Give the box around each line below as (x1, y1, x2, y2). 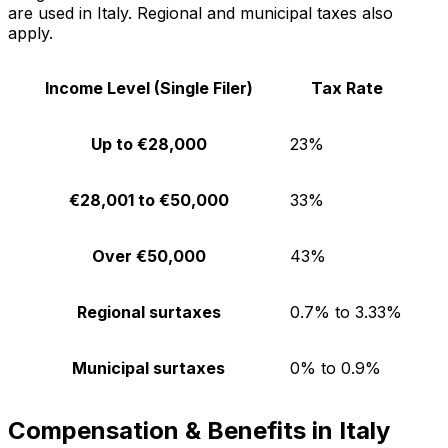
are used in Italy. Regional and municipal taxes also (8, 2, 393, 23)
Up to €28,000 (90, 133, 207, 154)
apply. (8, 22, 53, 43)
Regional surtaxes (76, 301, 221, 322)
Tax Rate (311, 77, 383, 98)
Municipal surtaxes (72, 357, 225, 378)
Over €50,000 (91, 245, 206, 266)
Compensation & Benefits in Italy (8, 416, 390, 446)
